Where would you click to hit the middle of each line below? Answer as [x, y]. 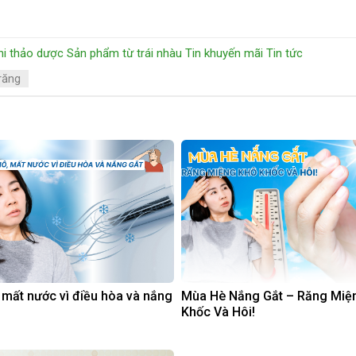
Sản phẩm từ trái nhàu [124, 54]
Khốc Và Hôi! [218, 311]
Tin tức [284, 54]
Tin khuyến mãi [224, 54]
